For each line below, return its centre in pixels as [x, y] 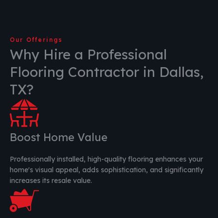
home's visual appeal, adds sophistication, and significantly [107, 170]
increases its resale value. [51, 181]
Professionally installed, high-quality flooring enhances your [106, 159]
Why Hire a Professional [88, 54]
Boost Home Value [59, 137]
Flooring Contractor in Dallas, [107, 72]
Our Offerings [36, 40]
